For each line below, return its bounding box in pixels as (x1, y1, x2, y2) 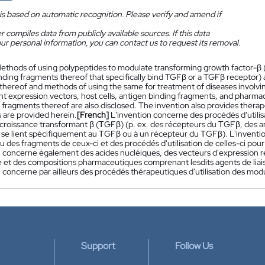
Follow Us (175, 240, 213, 252)
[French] (77, 109, 109, 120)
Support (81, 240, 115, 252)
